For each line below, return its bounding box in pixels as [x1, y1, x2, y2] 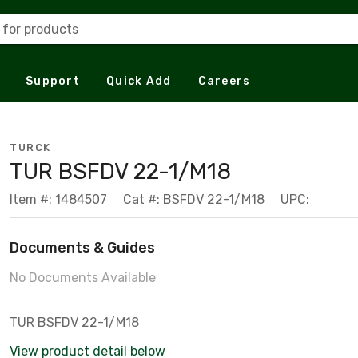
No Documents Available [10, 270, 156, 285]
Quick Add [106, 74, 172, 88]
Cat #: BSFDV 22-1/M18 [123, 192, 265, 207]
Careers [197, 74, 251, 88]
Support [26, 74, 80, 88]
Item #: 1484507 [10, 192, 107, 207]
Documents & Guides [10, 239, 155, 257]
